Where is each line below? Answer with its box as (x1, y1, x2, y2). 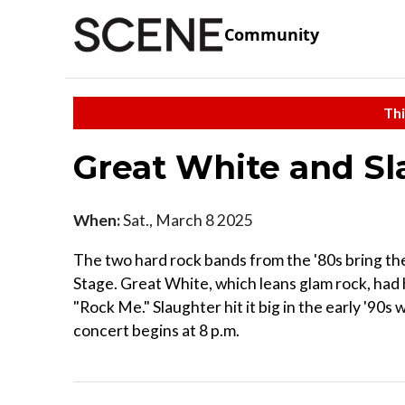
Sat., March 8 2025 (120, 210, 253, 230)
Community (224, 24, 319, 46)
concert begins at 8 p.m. (73, 320, 240, 340)
